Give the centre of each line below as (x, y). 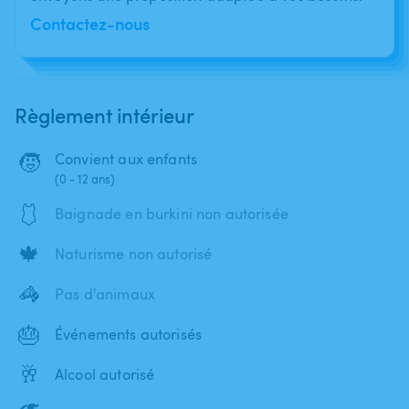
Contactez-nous (90, 23)
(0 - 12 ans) (85, 178)
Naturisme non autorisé (134, 253)
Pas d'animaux (105, 294)
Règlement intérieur (105, 115)
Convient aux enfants (126, 158)
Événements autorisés (128, 334)
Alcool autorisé (105, 374)
